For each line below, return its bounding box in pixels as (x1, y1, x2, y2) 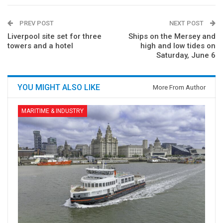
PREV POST (18, 19, 54, 27)
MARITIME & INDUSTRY (21, 107, 84, 114)
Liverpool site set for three (7, 31, 102, 41)
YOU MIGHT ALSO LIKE (17, 82, 100, 92)
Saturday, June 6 (156, 50, 216, 60)
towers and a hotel (7, 41, 73, 50)
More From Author (153, 83, 206, 91)
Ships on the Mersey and (128, 31, 216, 41)
